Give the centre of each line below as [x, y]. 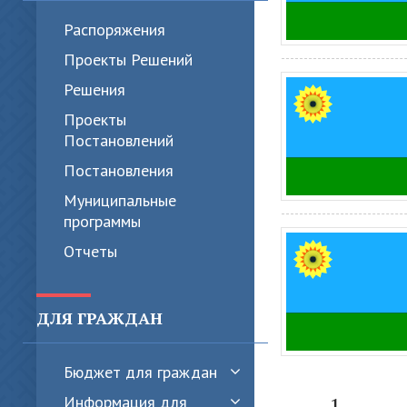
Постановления [119, 170]
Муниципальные [120, 200]
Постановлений [119, 140]
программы [102, 221]
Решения [94, 89]
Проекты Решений [128, 60]
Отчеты [90, 251]
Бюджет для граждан [140, 372]
